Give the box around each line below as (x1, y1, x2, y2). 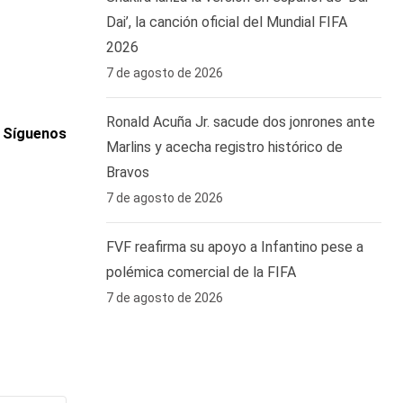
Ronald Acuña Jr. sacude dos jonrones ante (106, 113, 375, 130)
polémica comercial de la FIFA (106, 264, 296, 281)
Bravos (106, 164, 149, 181)
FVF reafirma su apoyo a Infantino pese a (106, 238, 363, 255)
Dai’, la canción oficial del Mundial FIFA (106, 13, 347, 31)
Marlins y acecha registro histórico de (106, 139, 343, 156)
